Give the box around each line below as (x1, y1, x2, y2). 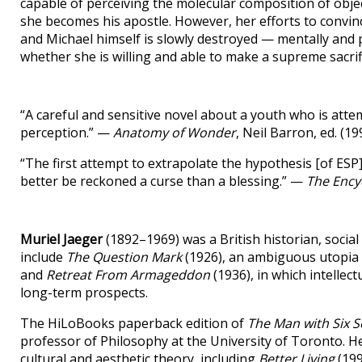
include (20, 248, 66, 266)
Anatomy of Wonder (113, 124, 236, 141)
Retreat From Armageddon (46, 266, 210, 284)
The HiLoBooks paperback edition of (20, 314, 247, 332)
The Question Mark (66, 248, 182, 266)
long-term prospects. (20, 284, 148, 301)
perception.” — (20, 124, 113, 141)
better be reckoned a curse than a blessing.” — (20, 172, 306, 190)
